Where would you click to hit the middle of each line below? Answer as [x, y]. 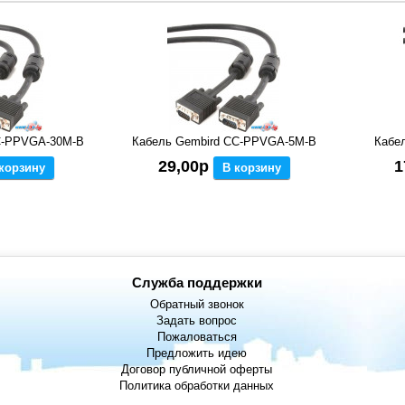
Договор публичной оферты [197, 370]
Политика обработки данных [197, 386]
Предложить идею [197, 353]
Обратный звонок [197, 305]
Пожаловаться [197, 337]
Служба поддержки [197, 283]
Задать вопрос [197, 321]
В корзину [251, 168]
